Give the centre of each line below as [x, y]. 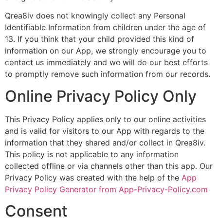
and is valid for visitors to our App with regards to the [105, 131]
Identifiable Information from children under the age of [105, 27]
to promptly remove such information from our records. [108, 74]
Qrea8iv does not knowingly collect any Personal [95, 16]
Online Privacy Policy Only [101, 96]
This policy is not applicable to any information [92, 154]
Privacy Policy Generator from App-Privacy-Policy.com [106, 189]
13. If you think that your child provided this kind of [100, 39]
